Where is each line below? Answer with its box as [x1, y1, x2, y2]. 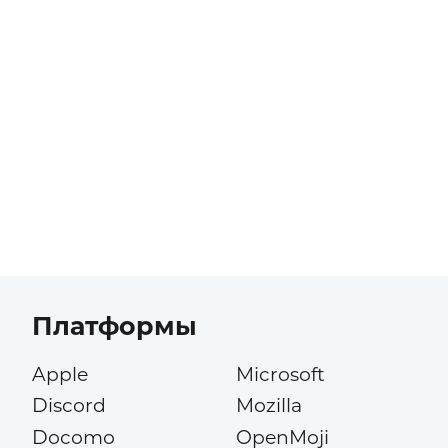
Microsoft [235, 363, 325, 387]
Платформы [31, 311, 197, 342]
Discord [31, 394, 106, 418]
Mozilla [235, 394, 302, 418]
